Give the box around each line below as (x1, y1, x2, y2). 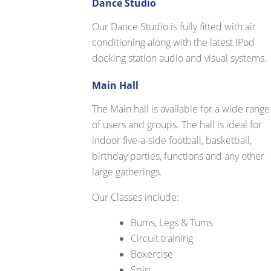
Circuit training (131, 232, 194, 246)
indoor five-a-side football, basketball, (92, 134, 252, 148)
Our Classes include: (92, 191, 180, 204)
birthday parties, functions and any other (92, 149, 265, 163)
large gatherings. (92, 165, 163, 179)
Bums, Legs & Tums (131, 216, 214, 230)
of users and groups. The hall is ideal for (92, 118, 263, 132)
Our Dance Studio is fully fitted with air (92, 20, 256, 34)
